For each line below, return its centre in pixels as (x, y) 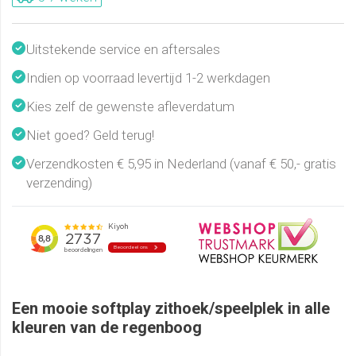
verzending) (59, 183)
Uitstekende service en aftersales (123, 50)
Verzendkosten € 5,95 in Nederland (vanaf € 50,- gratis (181, 164)
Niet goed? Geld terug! (90, 135)
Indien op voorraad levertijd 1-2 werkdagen (148, 78)
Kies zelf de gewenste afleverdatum (130, 107)
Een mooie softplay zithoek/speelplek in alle (171, 309)
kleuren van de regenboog (107, 328)
